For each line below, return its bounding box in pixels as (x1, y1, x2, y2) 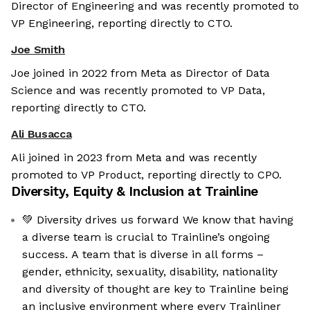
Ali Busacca (11, 127, 72, 140)
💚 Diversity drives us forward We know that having (22, 212, 183, 226)
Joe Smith (11, 42, 66, 56)
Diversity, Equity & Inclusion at (11, 183, 206, 199)
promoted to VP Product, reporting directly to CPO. (11, 167, 282, 181)
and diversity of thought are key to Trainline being (22, 282, 289, 295)
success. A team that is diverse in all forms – (22, 247, 264, 261)
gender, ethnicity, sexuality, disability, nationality (22, 264, 277, 278)
